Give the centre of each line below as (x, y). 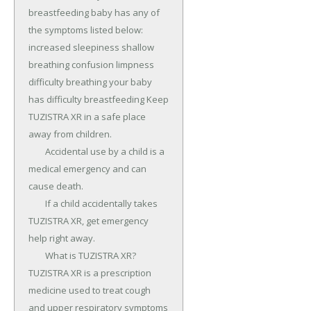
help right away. (62, 238)
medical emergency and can (87, 169)
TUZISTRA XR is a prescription (90, 273)
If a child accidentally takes (37, 204)
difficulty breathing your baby (90, 82)
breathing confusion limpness (91, 65)
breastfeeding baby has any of (94, 13)
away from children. (70, 134)
